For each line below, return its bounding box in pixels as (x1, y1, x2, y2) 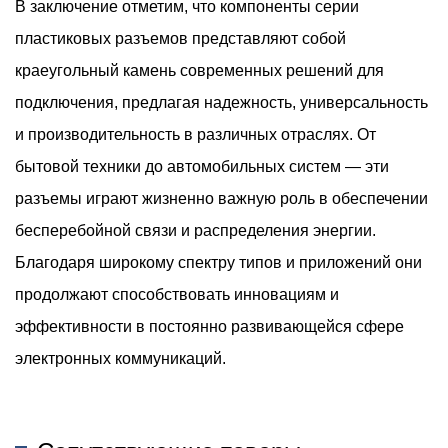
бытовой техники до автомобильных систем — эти (15, 158, 389, 175)
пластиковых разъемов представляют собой (15, 30, 346, 47)
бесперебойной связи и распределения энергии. (15, 222, 376, 239)
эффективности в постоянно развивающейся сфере (15, 318, 404, 335)
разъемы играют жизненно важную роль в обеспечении (15, 190, 428, 207)
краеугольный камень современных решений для (15, 62, 384, 79)
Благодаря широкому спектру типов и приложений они (15, 254, 422, 271)
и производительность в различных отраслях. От (15, 126, 376, 143)
